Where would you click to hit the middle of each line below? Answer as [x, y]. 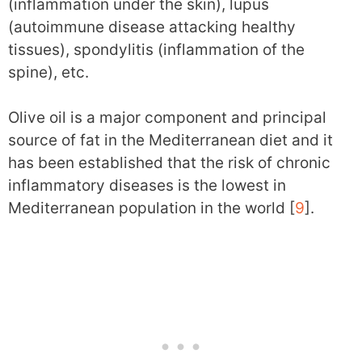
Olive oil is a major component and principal [167, 118]
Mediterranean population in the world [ [152, 208]
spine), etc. [48, 72]
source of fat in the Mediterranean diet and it [170, 141]
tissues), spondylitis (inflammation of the [156, 49]
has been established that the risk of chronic [169, 163]
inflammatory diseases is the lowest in [147, 186]
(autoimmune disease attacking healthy [152, 27]
